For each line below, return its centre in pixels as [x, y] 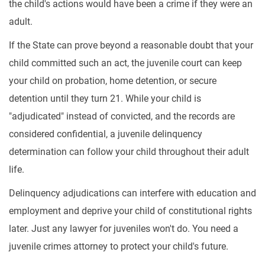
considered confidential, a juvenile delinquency [106, 134]
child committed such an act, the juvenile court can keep [125, 63]
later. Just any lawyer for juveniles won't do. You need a [124, 229]
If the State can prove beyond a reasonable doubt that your [131, 45]
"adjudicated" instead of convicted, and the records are [122, 116]
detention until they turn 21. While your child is [105, 98]
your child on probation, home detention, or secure [113, 81]
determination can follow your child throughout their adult [129, 152]
